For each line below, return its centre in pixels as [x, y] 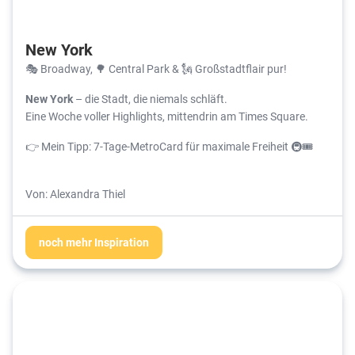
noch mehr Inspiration [94, 242]
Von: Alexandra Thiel [75, 193]
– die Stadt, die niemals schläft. [150, 98]
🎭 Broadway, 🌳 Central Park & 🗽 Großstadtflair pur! [156, 68]
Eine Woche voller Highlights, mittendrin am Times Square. [167, 116]
